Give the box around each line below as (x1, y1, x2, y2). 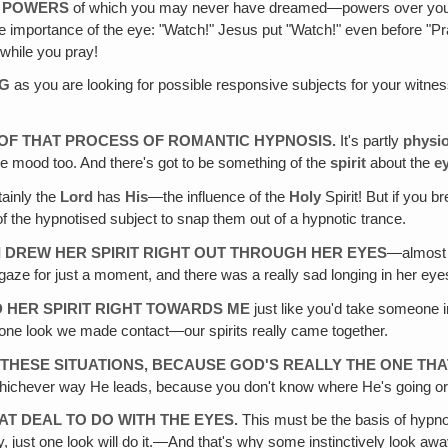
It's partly (340, 133, 400, 150)
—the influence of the (148, 189, 290, 206)
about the (366, 155, 431, 172)
